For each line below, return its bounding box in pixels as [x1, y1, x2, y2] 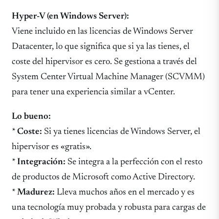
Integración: [17, 157, 66, 167]
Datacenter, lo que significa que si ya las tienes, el [12, 42, 190, 52]
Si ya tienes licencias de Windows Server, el [42, 127, 200, 136]
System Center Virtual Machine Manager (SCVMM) [12, 72, 205, 82]
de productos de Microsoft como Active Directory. [12, 172, 195, 182]
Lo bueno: [12, 111, 51, 121]
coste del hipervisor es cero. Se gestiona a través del [12, 57, 197, 67]
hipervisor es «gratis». [12, 142, 91, 152]
